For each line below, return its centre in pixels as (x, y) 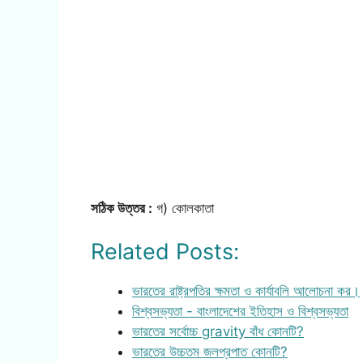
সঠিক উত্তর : (122, 208)
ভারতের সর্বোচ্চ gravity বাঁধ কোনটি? (218, 332)
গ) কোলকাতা (183, 208)
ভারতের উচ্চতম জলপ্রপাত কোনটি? (210, 352)
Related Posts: (165, 252)
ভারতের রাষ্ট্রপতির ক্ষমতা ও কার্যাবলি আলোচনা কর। (246, 291)
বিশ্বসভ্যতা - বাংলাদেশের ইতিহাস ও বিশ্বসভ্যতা (240, 312)
